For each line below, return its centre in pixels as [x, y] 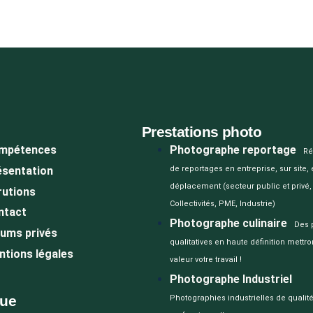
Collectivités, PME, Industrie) [222, 204]
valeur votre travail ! [205, 259]
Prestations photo [202, 132]
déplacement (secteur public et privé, [240, 187]
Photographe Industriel [231, 279]
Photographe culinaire [228, 223]
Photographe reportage [233, 150]
